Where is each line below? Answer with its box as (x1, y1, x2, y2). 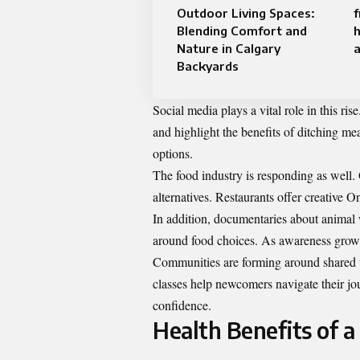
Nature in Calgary (177, 41, 280, 56)
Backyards (177, 59, 239, 74)
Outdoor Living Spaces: (177, 6, 315, 21)
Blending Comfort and (177, 23, 307, 39)
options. (153, 145, 193, 162)
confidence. (153, 297, 211, 314)
